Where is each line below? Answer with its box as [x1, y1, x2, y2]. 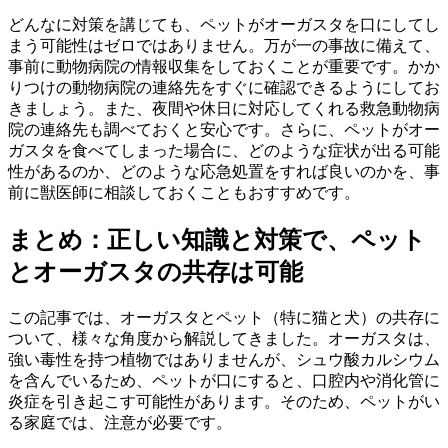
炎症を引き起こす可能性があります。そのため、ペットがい [8, 393, 440, 411]
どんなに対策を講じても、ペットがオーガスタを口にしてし [8, 16, 440, 34]
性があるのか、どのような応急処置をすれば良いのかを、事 [8, 163, 440, 181]
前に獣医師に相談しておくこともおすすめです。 [8, 184, 360, 202]
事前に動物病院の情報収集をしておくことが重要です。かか [8, 58, 440, 76]
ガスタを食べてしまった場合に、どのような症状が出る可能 [8, 142, 440, 160]
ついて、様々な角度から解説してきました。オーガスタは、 [8, 330, 440, 348]
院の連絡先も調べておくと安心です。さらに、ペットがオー [8, 121, 440, 139]
